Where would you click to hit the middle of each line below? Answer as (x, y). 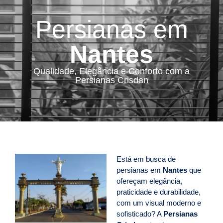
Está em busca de (146, 159)
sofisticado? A (140, 214)
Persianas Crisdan (111, 80)
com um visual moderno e (159, 203)
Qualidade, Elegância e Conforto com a (111, 71)
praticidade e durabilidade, (159, 192)
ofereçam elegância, (149, 181)
